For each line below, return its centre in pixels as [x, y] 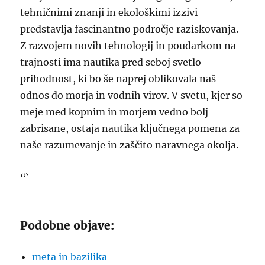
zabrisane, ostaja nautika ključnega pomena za [130, 128]
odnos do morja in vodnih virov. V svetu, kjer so [132, 95]
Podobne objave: [67, 225]
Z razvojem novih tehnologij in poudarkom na [128, 46]
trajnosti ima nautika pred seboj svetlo [111, 62]
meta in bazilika [70, 257]
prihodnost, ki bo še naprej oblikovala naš [118, 79]
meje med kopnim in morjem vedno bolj [114, 112]
